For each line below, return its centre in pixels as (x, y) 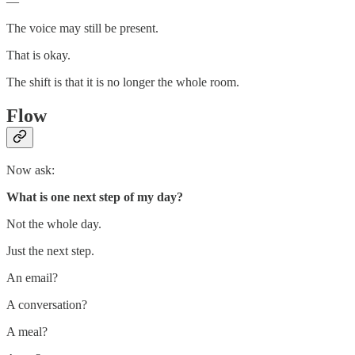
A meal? (27, 332)
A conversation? (47, 305)
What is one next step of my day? (95, 197)
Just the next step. (50, 251)
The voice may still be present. (82, 28)
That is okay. (38, 55)
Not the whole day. (54, 224)
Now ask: (31, 170)
